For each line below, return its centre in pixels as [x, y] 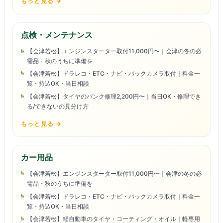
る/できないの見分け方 [57, 106]
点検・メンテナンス [57, 35]
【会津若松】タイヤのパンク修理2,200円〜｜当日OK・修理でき [114, 96]
